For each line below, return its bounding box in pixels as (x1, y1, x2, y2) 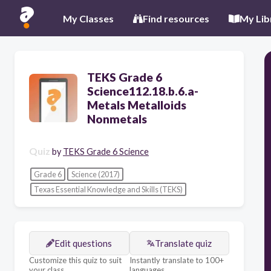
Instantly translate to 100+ (129, 255, 224, 265)
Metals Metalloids (87, 98, 186, 112)
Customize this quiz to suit (29, 255, 122, 265)
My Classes (63, 12, 114, 24)
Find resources (143, 12, 209, 24)
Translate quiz (155, 237, 212, 249)
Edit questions (54, 237, 113, 249)
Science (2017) (71, 169, 120, 179)
